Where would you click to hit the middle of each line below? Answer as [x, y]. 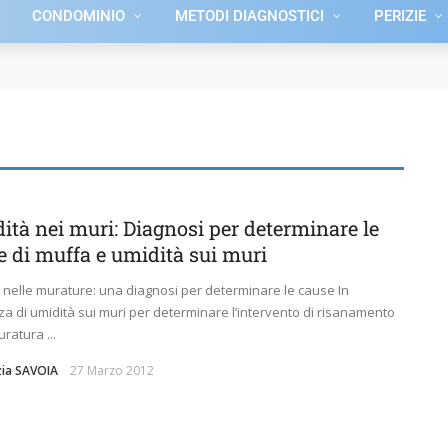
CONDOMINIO [78, 16]
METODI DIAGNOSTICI [249, 16]
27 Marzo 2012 [112, 370]
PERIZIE [400, 16]
